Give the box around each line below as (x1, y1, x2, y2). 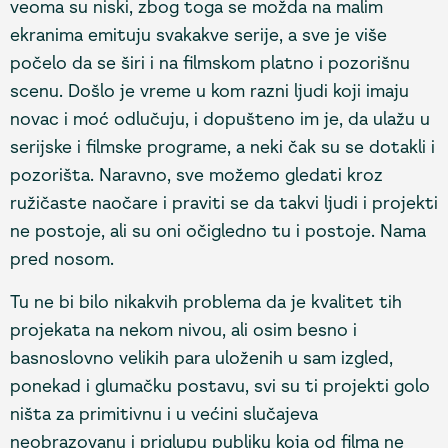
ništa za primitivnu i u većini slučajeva (10, 402, 318, 425)
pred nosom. (10, 248, 114, 271)
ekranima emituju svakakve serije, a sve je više (10, 24, 387, 47)
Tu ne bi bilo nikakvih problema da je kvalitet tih (10, 290, 402, 313)
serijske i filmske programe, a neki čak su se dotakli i (10, 136, 435, 159)
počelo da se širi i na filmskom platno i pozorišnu (10, 52, 410, 75)
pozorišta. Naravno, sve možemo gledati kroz (10, 164, 383, 187)
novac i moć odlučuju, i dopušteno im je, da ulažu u (10, 108, 430, 131)
